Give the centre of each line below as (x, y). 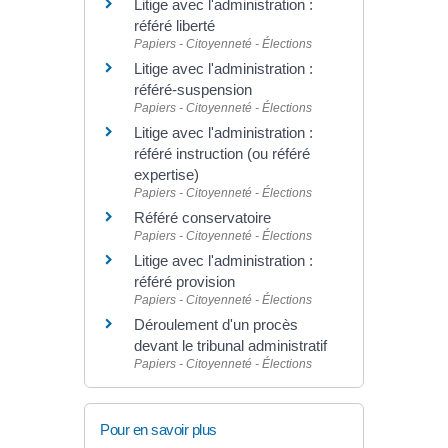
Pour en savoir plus (158, 429)
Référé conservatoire (202, 218)
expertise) (166, 175)
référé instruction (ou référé (222, 154)
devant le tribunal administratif (230, 346)
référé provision (184, 282)
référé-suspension (193, 90)
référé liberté (174, 26)
